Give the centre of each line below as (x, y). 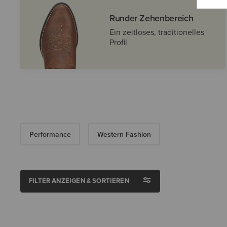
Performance (50, 134)
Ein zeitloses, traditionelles (157, 32)
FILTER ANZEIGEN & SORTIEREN (79, 181)
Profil (118, 42)
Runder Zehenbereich (152, 18)
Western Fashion (124, 134)
